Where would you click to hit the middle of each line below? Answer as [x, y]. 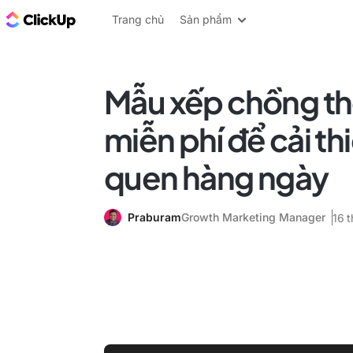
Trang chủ [138, 19]
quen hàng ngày [216, 177]
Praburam [154, 217]
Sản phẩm [206, 19]
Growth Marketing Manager [253, 217]
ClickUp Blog [119, 19]
